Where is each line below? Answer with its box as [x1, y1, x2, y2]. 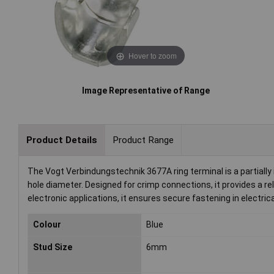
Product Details [26, 134, 97, 146]
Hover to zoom [128, 50, 177, 61]
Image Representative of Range [82, 86, 210, 96]
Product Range [112, 134, 174, 146]
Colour [33, 220, 61, 230]
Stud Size [33, 242, 72, 253]
